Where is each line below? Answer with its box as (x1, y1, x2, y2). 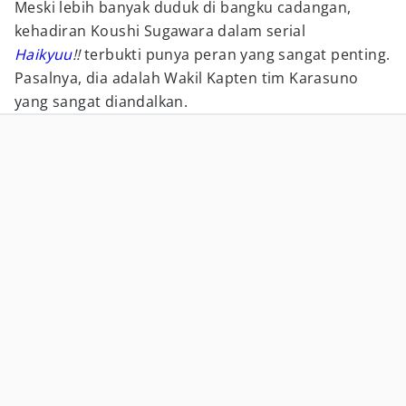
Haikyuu (14, 44, 72, 64)
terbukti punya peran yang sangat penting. (84, 44, 391, 64)
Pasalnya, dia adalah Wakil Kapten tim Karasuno (14, 68, 359, 88)
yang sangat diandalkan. (14, 92, 188, 111)
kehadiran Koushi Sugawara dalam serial (14, 21, 306, 41)
